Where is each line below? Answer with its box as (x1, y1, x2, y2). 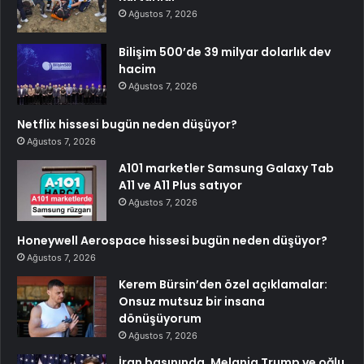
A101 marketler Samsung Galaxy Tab (119, 159, 334, 176)
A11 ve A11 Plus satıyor (119, 176, 242, 193)
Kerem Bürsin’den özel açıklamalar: (119, 275, 327, 292)
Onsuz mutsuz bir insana (119, 292, 265, 310)
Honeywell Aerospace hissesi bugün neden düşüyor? (17, 232, 327, 249)
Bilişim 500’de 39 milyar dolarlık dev (119, 43, 331, 60)
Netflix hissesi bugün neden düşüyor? (17, 115, 237, 132)
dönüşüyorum (119, 310, 201, 327)
